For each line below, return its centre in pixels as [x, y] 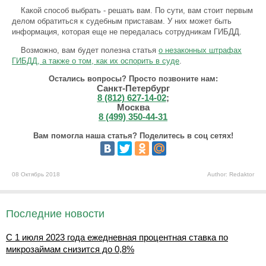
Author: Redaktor [231, 174]
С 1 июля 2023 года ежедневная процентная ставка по [117, 237]
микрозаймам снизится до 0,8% [70, 249]
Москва [133, 107]
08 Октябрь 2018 [36, 174]
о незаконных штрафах [200, 50]
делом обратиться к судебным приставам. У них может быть [122, 21]
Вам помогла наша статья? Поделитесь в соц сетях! [133, 136]
